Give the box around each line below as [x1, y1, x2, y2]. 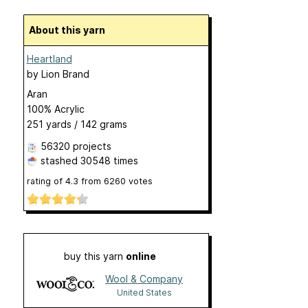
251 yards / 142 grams [26, 118, 127, 130]
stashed [37, 155, 80, 166]
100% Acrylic [26, 103, 85, 115]
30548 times [80, 155, 138, 166]
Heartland [26, 53, 72, 65]
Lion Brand [41, 68, 89, 80]
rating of [26, 176, 65, 186]
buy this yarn [63, 250, 126, 263]
